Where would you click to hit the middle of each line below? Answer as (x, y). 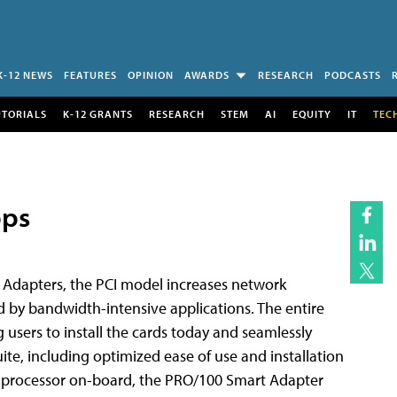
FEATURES (90, 75)
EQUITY (311, 113)
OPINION (151, 75)
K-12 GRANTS (97, 113)
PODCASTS (353, 75)
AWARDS (207, 75)
